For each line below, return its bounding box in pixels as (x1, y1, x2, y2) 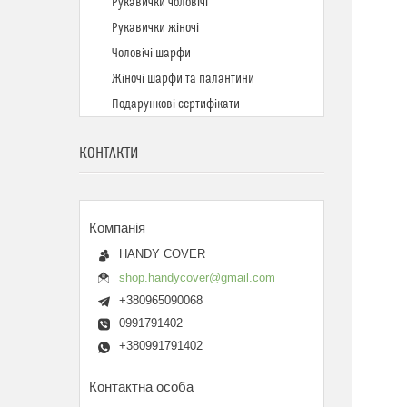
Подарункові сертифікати (112, 97, 240, 112)
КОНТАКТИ (79, 144, 138, 163)
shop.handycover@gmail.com (119, 270, 275, 284)
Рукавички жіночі (112, 21, 199, 35)
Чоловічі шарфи (112, 46, 191, 61)
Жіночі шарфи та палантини (112, 72, 254, 86)
